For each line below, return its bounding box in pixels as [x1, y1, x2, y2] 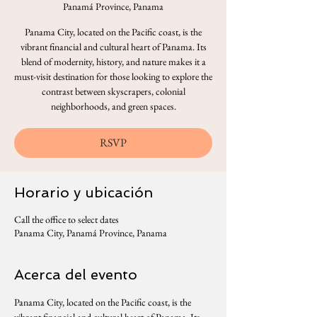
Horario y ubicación [14, 184, 153, 201]
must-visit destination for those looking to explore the [14, 70, 212, 83]
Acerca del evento [14, 266, 137, 283]
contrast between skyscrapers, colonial [41, 85, 185, 98]
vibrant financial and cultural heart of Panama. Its [20, 40, 207, 53]
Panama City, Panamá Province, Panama [14, 226, 167, 239]
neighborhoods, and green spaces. [50, 100, 176, 113]
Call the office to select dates [14, 213, 119, 226]
